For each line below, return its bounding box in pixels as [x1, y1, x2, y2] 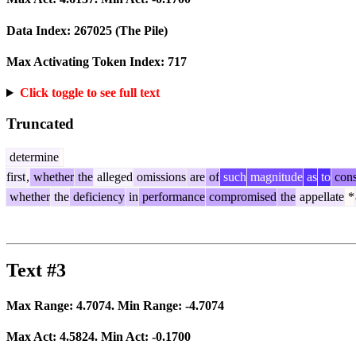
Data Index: [6, 23, 74, 37]
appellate [296, 189, 344, 203]
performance [139, 189, 205, 203]
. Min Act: [95, 330, 152, 344]
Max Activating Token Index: [6, 54, 168, 68]
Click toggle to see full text [19, 86, 160, 100]
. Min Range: [111, 298, 185, 312]
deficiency [70, 189, 125, 203]
